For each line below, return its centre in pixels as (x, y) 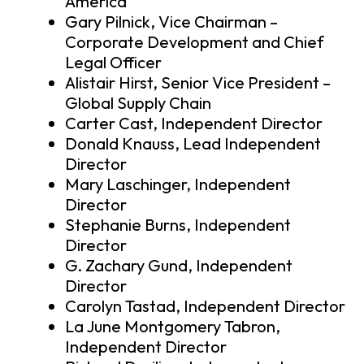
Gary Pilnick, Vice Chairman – (171, 22)
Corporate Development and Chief (195, 42)
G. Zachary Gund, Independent (179, 266)
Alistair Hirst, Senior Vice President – (198, 83)
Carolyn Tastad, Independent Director (205, 306)
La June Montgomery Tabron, (173, 327)
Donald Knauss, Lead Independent (193, 144)
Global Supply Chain (138, 103)
